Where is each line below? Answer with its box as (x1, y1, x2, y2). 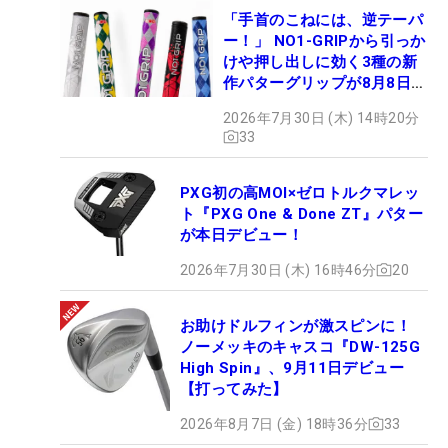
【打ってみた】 (180, 379, 288, 398)
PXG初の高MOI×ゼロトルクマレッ (180, 183, 420, 202)
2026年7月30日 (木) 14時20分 (223, 109, 420, 126)
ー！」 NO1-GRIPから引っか (223, 31, 426, 50)
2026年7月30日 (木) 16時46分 (180, 261, 377, 278)
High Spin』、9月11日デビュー (180, 358, 404, 377)
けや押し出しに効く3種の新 (223, 52, 418, 71)
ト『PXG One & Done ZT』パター (180, 204, 424, 223)
